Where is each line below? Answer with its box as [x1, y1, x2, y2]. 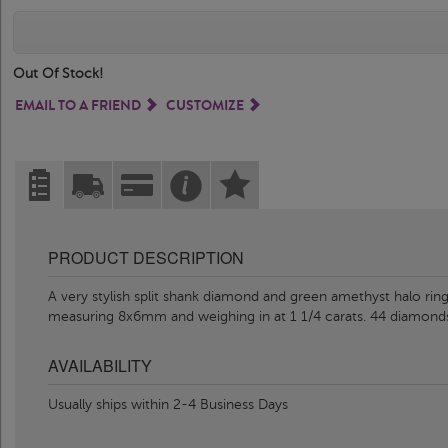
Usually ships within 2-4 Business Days [48, 396, 288, 412]
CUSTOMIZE [166, 94, 247, 116]
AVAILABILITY [48, 353, 152, 377]
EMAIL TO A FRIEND [15, 94, 144, 116]
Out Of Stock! [13, 66, 103, 82]
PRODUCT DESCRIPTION [48, 245, 244, 269]
